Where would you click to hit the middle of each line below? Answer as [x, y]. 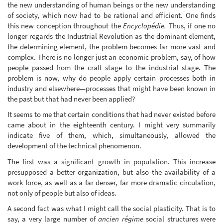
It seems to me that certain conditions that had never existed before [111, 114]
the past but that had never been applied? [71, 99]
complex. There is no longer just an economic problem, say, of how [111, 57]
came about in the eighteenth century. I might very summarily [111, 125]
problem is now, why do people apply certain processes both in [111, 78]
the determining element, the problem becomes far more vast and [111, 46]
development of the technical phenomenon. [74, 146]
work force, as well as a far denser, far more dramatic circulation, [111, 182]
